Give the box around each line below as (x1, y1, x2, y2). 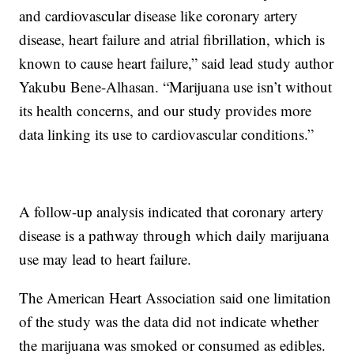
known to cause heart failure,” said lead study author (19, 53, 334, 73)
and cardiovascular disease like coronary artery (19, 6, 299, 26)
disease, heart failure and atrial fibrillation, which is (19, 29, 326, 50)
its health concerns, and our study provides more (19, 100, 312, 121)
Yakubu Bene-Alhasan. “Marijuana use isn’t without (19, 77, 333, 97)
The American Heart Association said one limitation (19, 288, 332, 308)
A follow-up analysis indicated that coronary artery (19, 201, 325, 222)
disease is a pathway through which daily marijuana (19, 225, 330, 246)
